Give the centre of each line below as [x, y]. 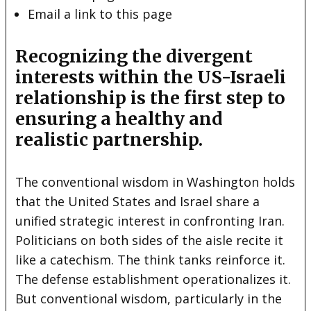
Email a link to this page [100, 14]
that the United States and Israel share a [138, 201]
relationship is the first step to [151, 98]
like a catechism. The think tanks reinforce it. [151, 259]
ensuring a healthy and [119, 118]
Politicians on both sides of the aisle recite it [150, 240]
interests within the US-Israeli [151, 77]
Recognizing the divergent [134, 56]
